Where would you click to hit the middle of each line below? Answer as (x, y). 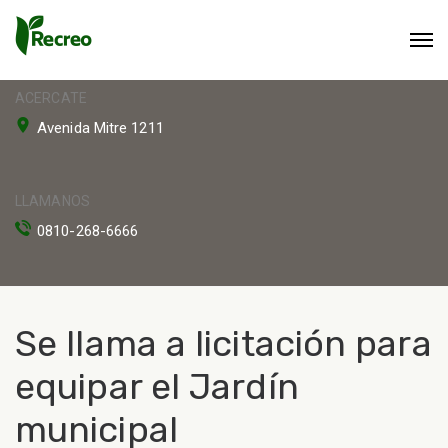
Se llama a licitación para (223, 343)
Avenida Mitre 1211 (100, 128)
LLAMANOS (52, 201)
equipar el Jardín (157, 386)
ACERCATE (51, 98)
